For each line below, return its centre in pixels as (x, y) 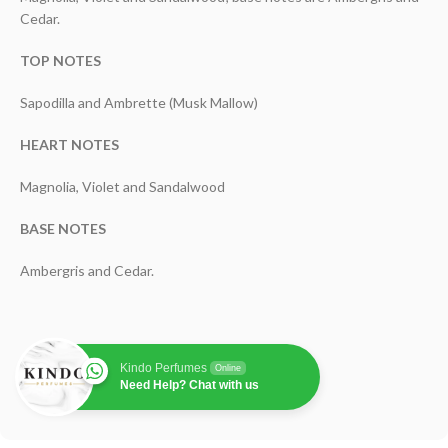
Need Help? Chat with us (189, 385)
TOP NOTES (60, 61)
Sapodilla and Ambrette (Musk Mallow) (139, 103)
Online (228, 368)
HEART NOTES (69, 145)
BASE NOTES (63, 229)
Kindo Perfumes (163, 368)
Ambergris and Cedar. (87, 271)
